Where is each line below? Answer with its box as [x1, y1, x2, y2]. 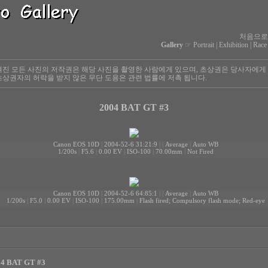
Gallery [160, 41, 183, 49]
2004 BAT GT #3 [99, 102, 169, 112]
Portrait [193, 41, 214, 49]
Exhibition [218, 41, 248, 49]
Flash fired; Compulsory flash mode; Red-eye [139, 197, 265, 204]
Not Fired [187, 148, 214, 155]
